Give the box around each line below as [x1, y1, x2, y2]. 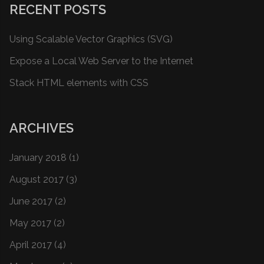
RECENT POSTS [9, 2, 106, 17]
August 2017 [9, 174, 64, 185]
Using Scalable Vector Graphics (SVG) [9, 34, 173, 45]
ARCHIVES [9, 120, 74, 136]
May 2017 [9, 217, 51, 229]
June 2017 [9, 196, 52, 207]
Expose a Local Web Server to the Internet [9, 55, 193, 67]
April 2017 [9, 239, 52, 250]
